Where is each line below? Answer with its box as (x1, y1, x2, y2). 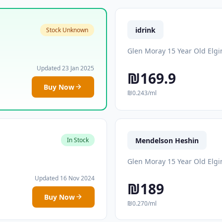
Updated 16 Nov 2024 (35, 173, 95, 182)
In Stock (67, 136, 89, 145)
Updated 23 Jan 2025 (37, 63, 94, 72)
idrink (135, 25, 156, 35)
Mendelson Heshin (135, 135, 199, 145)
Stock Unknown (46, 26, 88, 35)
